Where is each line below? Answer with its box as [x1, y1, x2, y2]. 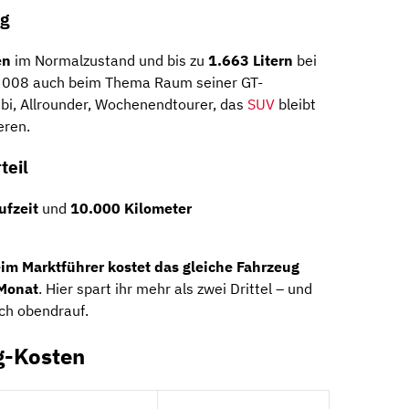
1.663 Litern [208, 51, 293, 70]
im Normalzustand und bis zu [11, 51, 208, 70]
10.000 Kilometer [70, 198, 192, 217]
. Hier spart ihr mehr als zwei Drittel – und [38, 278, 312, 298]
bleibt [275, 95, 316, 114]
